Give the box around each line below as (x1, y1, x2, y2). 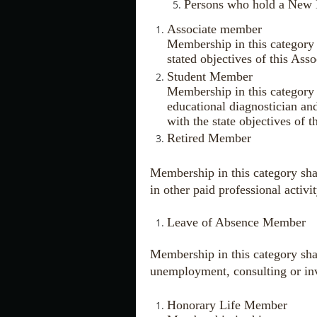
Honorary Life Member (167, 297, 291, 312)
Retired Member (167, 131, 251, 146)
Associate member (167, 22, 265, 37)
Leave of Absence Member (167, 215, 306, 230)
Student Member (167, 69, 256, 83)
